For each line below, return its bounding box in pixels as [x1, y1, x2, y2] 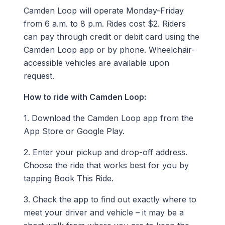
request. [23, 70, 59, 81]
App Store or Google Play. [23, 126, 127, 136]
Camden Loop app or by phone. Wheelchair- [23, 44, 195, 55]
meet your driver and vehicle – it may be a [23, 207, 186, 217]
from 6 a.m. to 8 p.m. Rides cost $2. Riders [23, 18, 186, 29]
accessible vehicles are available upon [23, 57, 169, 68]
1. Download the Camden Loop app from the [23, 113, 193, 123]
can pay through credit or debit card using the [23, 31, 199, 42]
